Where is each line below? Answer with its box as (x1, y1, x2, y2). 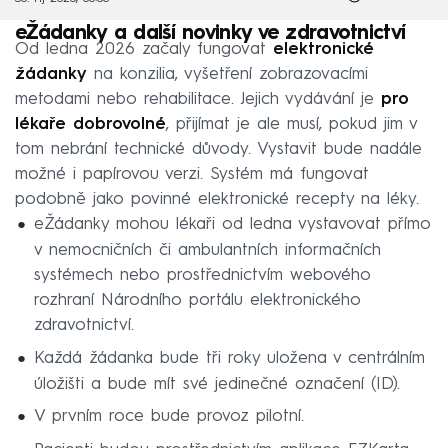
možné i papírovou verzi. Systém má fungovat (15, 166, 369, 184)
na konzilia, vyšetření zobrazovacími (87, 66, 368, 84)
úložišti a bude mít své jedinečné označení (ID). (33, 375, 400, 393)
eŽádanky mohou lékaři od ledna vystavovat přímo (33, 216, 431, 234)
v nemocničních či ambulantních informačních (33, 242, 381, 260)
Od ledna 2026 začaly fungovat (15, 41, 273, 59)
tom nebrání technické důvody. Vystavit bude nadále (15, 141, 422, 159)
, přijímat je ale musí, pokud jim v (166, 116, 417, 134)
